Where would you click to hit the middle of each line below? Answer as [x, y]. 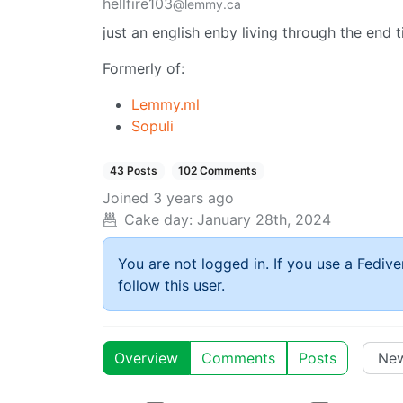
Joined [125, 198]
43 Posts [133, 170]
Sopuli [152, 126]
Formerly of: [143, 68]
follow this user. [171, 286]
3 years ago [193, 198]
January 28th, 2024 [264, 220]
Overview [146, 358]
